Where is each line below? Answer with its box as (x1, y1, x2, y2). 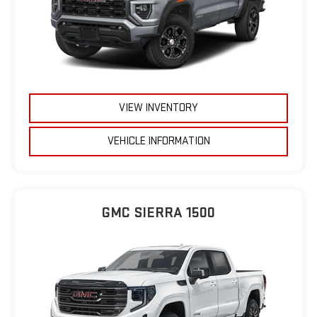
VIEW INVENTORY (119, 100, 198, 115)
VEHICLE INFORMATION (107, 134, 210, 148)
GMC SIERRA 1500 (102, 203, 215, 221)
